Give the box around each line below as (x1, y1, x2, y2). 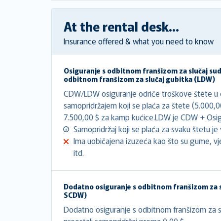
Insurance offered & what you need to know (64, 35, 214, 47)
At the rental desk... (64, 16, 179, 35)
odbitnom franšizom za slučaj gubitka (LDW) (64, 74, 215, 84)
